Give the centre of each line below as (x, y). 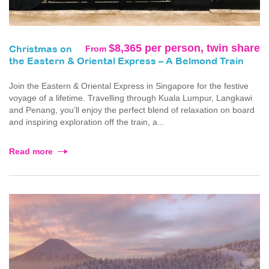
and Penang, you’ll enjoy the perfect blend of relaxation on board (132, 110)
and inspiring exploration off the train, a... (87, 122)
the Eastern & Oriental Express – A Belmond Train (126, 62)
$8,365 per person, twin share (184, 48)
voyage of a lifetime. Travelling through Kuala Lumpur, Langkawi (131, 98)
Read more (31, 151)
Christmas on (41, 50)
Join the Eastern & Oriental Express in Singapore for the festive (129, 86)
